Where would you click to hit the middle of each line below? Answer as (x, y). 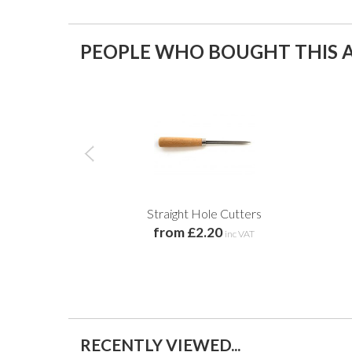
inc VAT (240, 233)
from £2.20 (188, 232)
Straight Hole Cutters (204, 213)
